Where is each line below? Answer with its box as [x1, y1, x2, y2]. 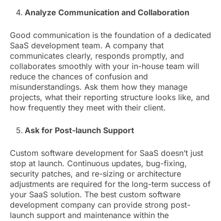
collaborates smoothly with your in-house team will [10, 61, 199, 72]
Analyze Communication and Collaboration [25, 7, 189, 18]
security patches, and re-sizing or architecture [10, 169, 181, 179]
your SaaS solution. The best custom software [10, 189, 181, 200]
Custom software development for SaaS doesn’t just [10, 148, 203, 158]
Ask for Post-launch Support [25, 125, 134, 136]
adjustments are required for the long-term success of [10, 179, 211, 189]
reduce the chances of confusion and [10, 72, 148, 82]
